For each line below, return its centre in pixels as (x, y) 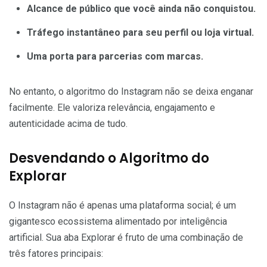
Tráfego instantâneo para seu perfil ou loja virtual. (140, 32)
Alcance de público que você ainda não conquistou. (141, 8)
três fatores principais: (56, 253)
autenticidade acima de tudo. (68, 123)
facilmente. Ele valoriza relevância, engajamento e (112, 107)
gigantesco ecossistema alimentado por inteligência (118, 221)
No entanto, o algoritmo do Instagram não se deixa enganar (131, 91)
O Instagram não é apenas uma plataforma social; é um (122, 205)
